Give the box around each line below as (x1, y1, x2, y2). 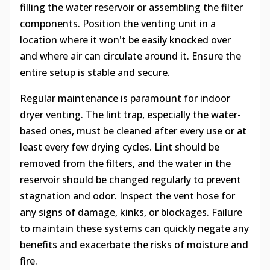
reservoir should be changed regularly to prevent (19, 173, 241, 187)
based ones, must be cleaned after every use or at (19, 124, 246, 138)
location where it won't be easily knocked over (19, 33, 231, 47)
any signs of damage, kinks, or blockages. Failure (19, 206, 242, 219)
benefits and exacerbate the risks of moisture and (19, 238, 248, 252)
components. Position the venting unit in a (19, 17, 216, 31)
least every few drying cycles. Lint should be (19, 140, 219, 154)
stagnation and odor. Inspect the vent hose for (19, 189, 235, 203)
